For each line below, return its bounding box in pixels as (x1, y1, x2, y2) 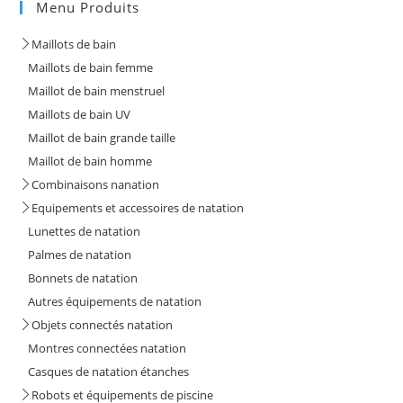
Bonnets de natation (20, 270, 139, 287)
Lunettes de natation (20, 223, 141, 240)
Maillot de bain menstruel (20, 83, 166, 100)
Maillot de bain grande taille (20, 130, 176, 147)
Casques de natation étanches (20, 363, 190, 381)
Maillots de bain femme (20, 59, 154, 76)
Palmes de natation (20, 246, 132, 264)
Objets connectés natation (31, 317, 174, 334)
